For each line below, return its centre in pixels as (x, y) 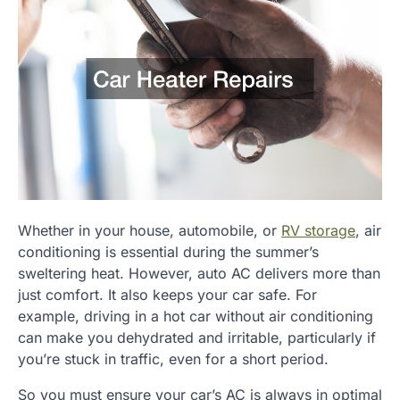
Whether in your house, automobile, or (150, 231)
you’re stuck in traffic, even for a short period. (173, 359)
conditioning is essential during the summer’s (168, 252)
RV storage (318, 231)
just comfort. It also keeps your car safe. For (167, 295)
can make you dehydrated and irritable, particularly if (197, 338)
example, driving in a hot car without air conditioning (196, 317)
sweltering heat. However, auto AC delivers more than (199, 274)
